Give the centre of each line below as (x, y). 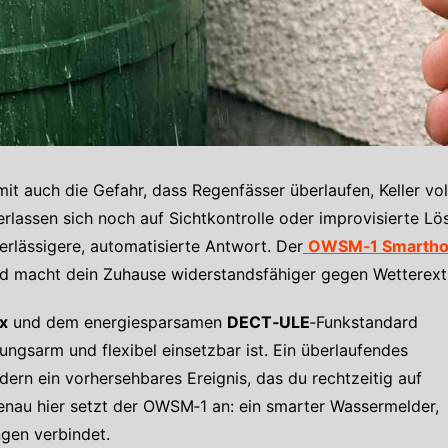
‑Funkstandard (364, 322)
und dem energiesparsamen (117, 322)
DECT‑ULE (268, 322)
